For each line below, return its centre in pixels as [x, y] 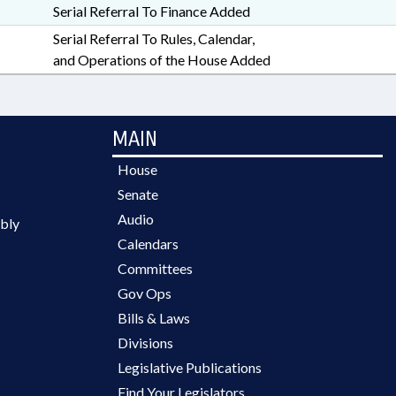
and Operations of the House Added [161, 60]
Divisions [145, 343]
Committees [155, 268]
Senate [138, 194]
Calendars [148, 244]
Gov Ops [145, 293]
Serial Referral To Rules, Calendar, [153, 38]
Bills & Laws [154, 318]
